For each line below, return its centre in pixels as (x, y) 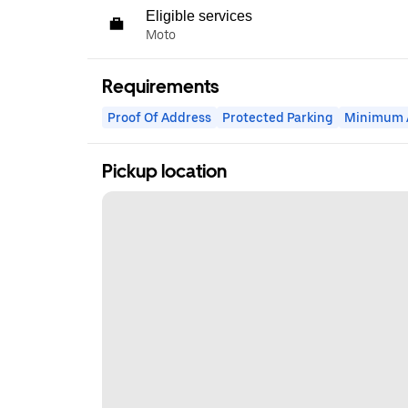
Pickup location (164, 171)
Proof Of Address (159, 117)
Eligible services (199, 16)
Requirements (160, 87)
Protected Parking (278, 117)
